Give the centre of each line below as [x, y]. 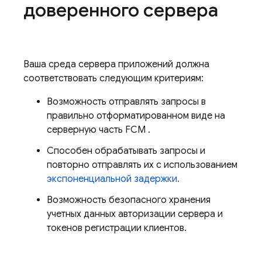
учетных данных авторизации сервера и [135, 214]
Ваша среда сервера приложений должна [116, 64]
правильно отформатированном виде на [136, 116]
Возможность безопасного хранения [129, 200]
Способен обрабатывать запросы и [126, 151]
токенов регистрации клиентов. [117, 228]
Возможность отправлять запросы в [126, 102]
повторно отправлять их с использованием [142, 165]
